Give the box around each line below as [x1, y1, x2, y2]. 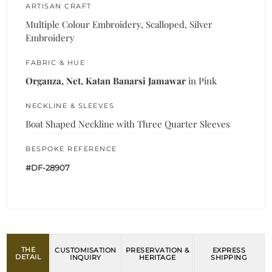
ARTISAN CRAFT [25, 1, 92, 10]
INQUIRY [70, 253, 101, 262]
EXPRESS [212, 245, 246, 254]
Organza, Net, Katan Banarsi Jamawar [25, 74, 186, 87]
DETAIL [15, 253, 41, 262]
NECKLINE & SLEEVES [25, 101, 115, 110]
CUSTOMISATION [55, 245, 117, 254]
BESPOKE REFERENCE [25, 144, 117, 153]
